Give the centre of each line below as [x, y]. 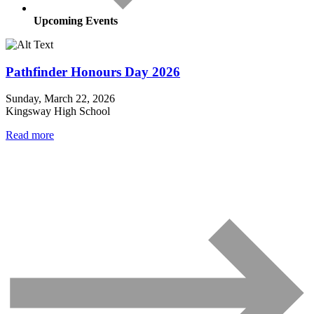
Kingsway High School [58, 111]
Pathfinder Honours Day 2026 [93, 71]
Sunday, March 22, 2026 [60, 99]
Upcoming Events [76, 20]
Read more [30, 135]
